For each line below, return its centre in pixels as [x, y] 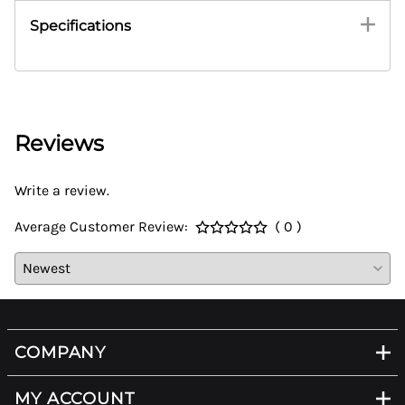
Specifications [80, 25]
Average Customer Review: [101, 227]
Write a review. [62, 191]
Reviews [59, 144]
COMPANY [61, 352]
